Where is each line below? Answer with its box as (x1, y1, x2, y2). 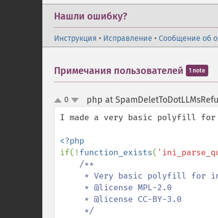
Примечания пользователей (54, 65, 186, 76)
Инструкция (54, 34, 97, 43)
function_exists (79, 147, 152, 158)
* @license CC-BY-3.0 (60, 194, 84, 204)
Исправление (103, 34, 152, 43)
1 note (189, 67, 205, 74)
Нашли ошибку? (54, 10, 127, 22)
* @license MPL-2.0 (60, 182, 84, 193)
